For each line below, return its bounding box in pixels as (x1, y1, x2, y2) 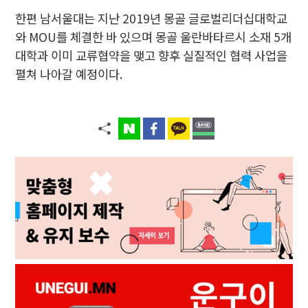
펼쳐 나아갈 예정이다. (15, 65, 123, 82)
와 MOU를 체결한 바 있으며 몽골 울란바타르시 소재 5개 (15, 27, 292, 45)
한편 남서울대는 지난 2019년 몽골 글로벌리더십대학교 (15, 9, 288, 27)
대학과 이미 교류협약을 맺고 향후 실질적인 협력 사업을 (15, 46, 288, 64)
